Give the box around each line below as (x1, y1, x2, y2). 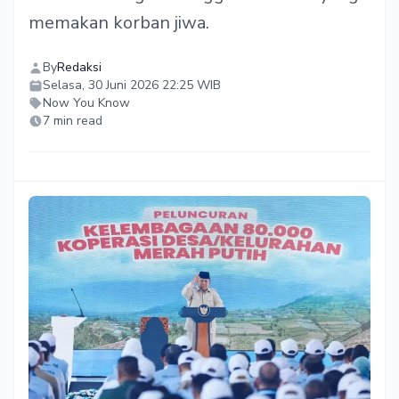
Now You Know (43, 94, 130, 111)
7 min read (43, 112, 102, 129)
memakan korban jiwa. (28, 11, 209, 35)
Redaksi (57, 59, 102, 76)
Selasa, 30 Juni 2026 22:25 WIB (43, 77, 221, 94)
